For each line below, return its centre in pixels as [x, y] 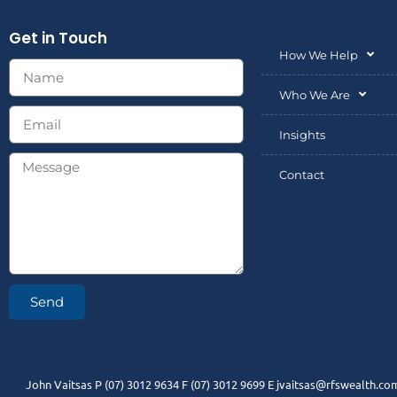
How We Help [319, 54]
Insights [302, 134]
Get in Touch [58, 38]
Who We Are [315, 94]
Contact [302, 174]
